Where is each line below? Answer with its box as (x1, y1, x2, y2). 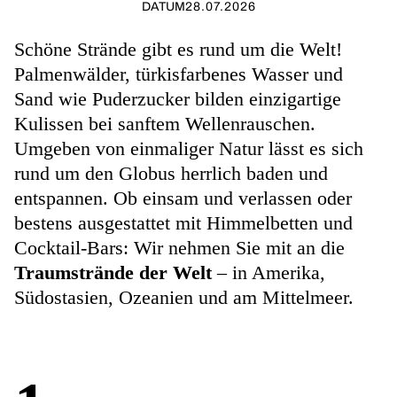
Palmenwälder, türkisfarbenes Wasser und (14, 63, 343, 85)
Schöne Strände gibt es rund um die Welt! (14, 38, 342, 60)
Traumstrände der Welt (14, 261, 212, 284)
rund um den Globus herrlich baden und (14, 162, 328, 184)
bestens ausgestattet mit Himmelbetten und (14, 212, 353, 234)
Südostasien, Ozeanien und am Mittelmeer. (14, 286, 354, 308)
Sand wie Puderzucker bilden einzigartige (14, 88, 341, 110)
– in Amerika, (212, 261, 325, 284)
